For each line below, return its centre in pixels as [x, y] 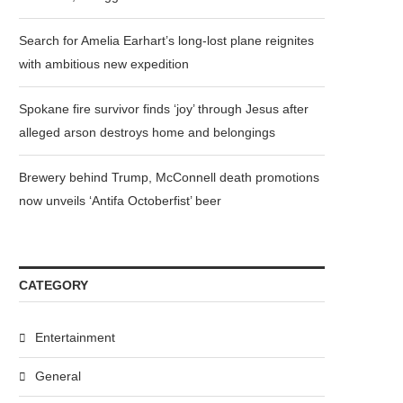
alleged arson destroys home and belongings [147, 132]
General [58, 376]
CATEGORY [54, 285]
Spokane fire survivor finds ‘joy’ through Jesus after [164, 109]
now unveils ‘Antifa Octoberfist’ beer [120, 201]
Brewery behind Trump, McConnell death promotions [169, 177]
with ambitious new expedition [104, 64]
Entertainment [75, 337]
